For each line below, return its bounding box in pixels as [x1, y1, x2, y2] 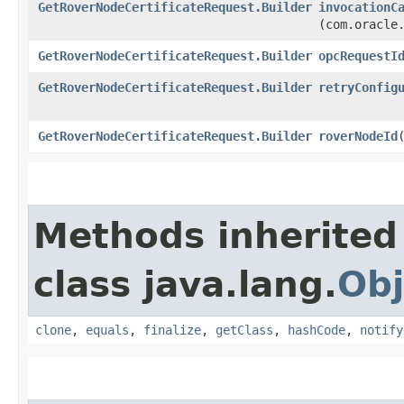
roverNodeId [318, 128, 398, 143]
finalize [143, 322, 201, 337]
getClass [216, 322, 273, 337]
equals [86, 322, 129, 337]
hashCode [288, 322, 345, 337]
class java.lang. [33, 263, 337, 305]
